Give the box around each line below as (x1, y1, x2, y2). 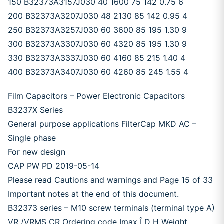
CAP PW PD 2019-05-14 (8, 161, 99, 171)
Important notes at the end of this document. (8, 189, 179, 199)
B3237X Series (8, 105, 63, 115)
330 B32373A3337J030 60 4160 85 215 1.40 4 (8, 53, 185, 63)
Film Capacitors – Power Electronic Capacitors (8, 91, 185, 101)
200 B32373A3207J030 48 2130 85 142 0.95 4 (8, 11, 187, 21)
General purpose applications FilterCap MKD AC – (8, 119, 196, 129)
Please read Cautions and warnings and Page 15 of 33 (8, 175, 213, 185)
